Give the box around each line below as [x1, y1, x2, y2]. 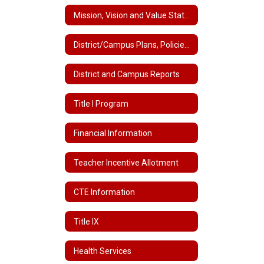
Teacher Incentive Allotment [74, 157, 179, 167]
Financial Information [74, 128, 152, 138]
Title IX [74, 216, 99, 226]
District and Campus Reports [74, 69, 180, 79]
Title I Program [74, 98, 128, 108]
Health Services [74, 246, 131, 256]
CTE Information [74, 187, 135, 197]
